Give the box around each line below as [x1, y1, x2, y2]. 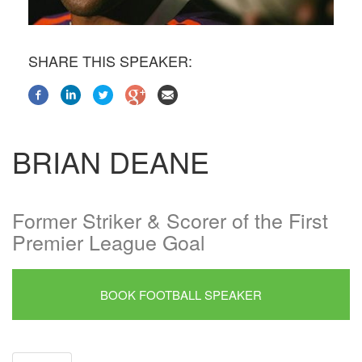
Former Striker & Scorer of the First [12, 205, 328, 235]
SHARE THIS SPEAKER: [28, 50, 192, 71]
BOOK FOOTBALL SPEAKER [100, 286, 262, 304]
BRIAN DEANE [12, 141, 209, 183]
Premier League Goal [12, 227, 205, 257]
